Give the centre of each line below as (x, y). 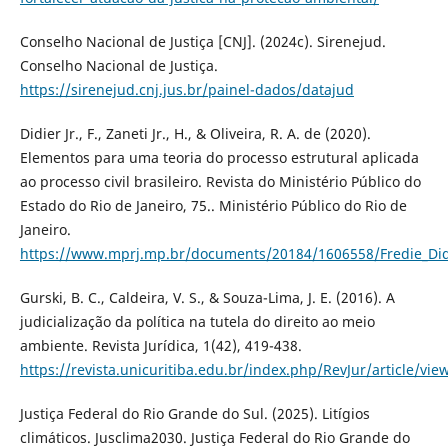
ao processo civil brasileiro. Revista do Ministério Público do (220, 182)
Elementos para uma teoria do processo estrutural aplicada (219, 158)
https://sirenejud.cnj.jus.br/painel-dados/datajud (186, 90)
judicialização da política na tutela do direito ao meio (197, 322)
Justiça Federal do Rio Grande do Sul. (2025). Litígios (194, 414)
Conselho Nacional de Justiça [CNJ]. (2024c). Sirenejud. (202, 42)
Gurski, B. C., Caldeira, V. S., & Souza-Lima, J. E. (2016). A (207, 298)
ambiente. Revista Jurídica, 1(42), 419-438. (160, 346)
